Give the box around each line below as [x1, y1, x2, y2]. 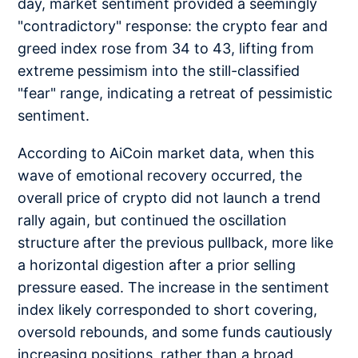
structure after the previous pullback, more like [18, 234, 334, 252]
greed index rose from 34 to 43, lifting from [18, 39, 315, 57]
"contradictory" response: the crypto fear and [18, 17, 328, 34]
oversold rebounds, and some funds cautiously [18, 324, 333, 341]
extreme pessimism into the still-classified [18, 62, 300, 79]
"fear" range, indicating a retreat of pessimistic [18, 84, 333, 101]
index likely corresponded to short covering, [18, 301, 318, 319]
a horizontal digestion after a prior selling [18, 257, 296, 274]
